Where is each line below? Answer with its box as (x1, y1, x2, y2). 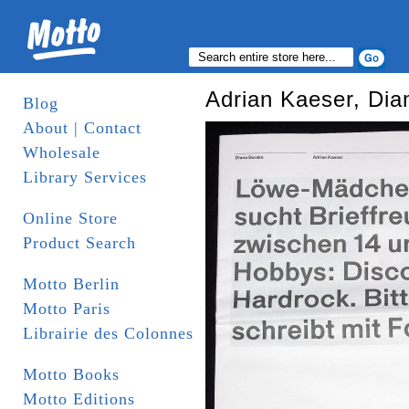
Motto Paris (23, 299, 110, 318)
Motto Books (23, 365, 120, 383)
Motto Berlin (23, 275, 120, 293)
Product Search (23, 234, 136, 252)
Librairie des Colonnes (23, 324, 194, 342)
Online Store (23, 209, 118, 227)
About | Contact (23, 119, 142, 137)
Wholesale (23, 143, 100, 162)
